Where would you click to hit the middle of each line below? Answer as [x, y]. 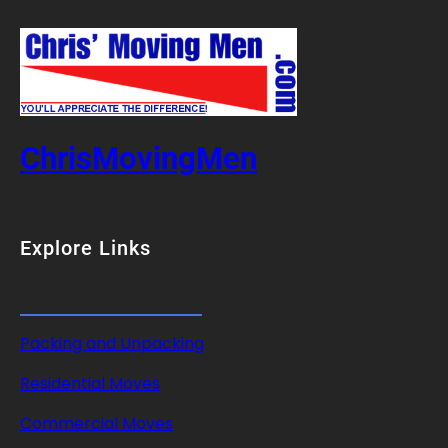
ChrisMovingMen [138, 159]
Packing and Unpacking [112, 343]
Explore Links [85, 248]
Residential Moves [90, 383]
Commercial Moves [96, 423]
